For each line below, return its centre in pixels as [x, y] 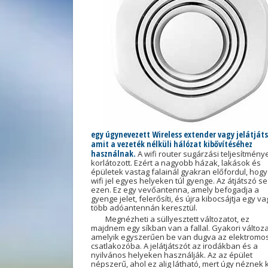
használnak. [114, 153]
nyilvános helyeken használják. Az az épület [172, 255]
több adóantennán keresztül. [144, 208]
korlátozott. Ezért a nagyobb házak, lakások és [176, 163]
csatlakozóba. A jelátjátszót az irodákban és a [174, 246]
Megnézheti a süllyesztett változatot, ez [177, 219]
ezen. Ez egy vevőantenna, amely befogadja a [175, 190]
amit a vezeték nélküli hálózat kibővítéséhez [172, 144]
